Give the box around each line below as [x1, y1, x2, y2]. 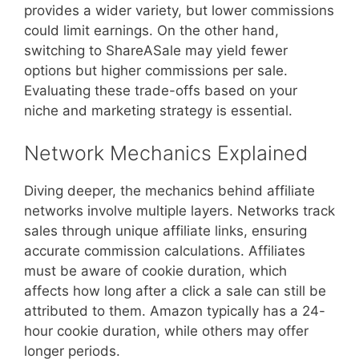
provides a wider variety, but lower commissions [24, 2, 334, 18]
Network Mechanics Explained [24, 141, 308, 165]
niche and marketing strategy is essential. [24, 102, 292, 119]
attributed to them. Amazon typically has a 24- [24, 303, 325, 319]
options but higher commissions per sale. [24, 62, 288, 79]
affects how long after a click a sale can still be [24, 283, 326, 299]
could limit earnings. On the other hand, [24, 22, 279, 38]
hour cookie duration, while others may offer [24, 323, 309, 339]
